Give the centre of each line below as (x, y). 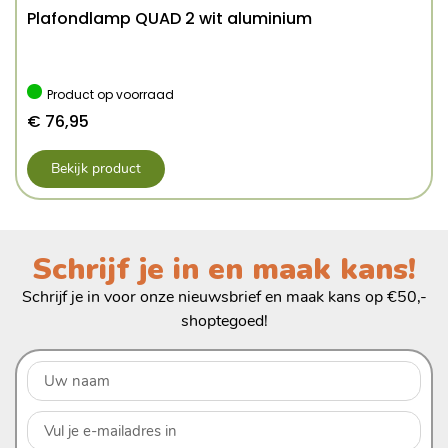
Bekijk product (96, 168)
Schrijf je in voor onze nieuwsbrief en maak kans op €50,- (224, 297)
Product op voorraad (110, 94)
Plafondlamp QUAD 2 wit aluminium (169, 18)
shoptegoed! (224, 321)
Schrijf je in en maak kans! (224, 269)
